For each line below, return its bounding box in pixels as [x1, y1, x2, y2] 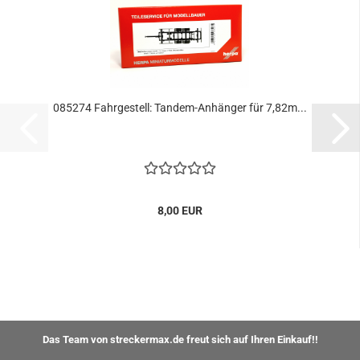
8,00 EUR [157, 204, 202, 217]
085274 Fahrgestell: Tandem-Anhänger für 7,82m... [52, 101, 307, 114]
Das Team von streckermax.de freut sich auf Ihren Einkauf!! [42, 333, 318, 346]
